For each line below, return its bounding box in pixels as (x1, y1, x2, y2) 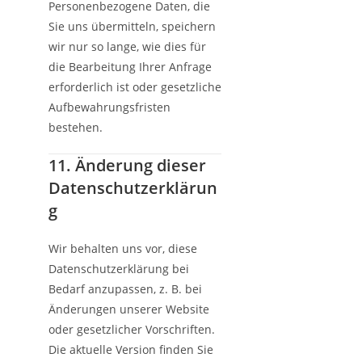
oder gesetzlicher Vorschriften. (48, 322, 215, 337)
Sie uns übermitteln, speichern (48, 19, 216, 34)
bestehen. (48, 120, 103, 135)
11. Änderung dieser (48, 154, 206, 176)
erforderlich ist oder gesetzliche (48, 79, 221, 95)
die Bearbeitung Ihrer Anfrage (48, 59, 212, 74)
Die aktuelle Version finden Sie (48, 342, 213, 357)
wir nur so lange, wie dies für (48, 39, 206, 54)
